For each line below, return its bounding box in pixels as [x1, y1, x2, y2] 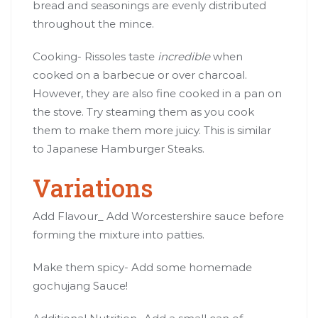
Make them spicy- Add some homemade [33, 260, 252, 274]
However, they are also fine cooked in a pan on [33, 86, 282, 100]
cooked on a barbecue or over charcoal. [33, 67, 247, 82]
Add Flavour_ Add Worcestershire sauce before [33, 209, 284, 223]
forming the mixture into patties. [33, 227, 204, 241]
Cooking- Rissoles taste [33, 49, 158, 63]
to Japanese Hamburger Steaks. [33, 141, 204, 155]
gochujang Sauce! [33, 278, 128, 292]
